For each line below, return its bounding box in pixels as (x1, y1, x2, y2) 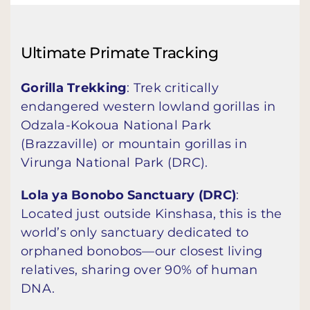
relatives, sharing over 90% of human (21, 262, 258, 277)
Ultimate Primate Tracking (21, 43, 219, 62)
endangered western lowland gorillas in (21, 98, 276, 114)
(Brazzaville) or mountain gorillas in (21, 136, 247, 152)
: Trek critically (127, 80, 219, 95)
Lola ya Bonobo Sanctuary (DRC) (21, 187, 237, 203)
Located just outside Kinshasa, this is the (21, 206, 282, 221)
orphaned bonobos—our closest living (21, 243, 263, 259)
